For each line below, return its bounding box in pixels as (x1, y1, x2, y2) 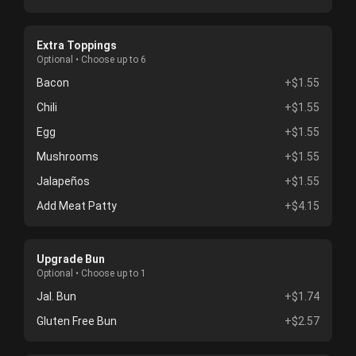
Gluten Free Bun (37, 315, 117, 327)
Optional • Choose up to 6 (37, 54, 146, 65)
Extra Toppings (37, 39, 117, 52)
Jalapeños (37, 175, 90, 188)
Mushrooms (37, 150, 99, 163)
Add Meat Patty (37, 199, 117, 212)
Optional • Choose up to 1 (37, 268, 146, 279)
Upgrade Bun (37, 253, 105, 265)
